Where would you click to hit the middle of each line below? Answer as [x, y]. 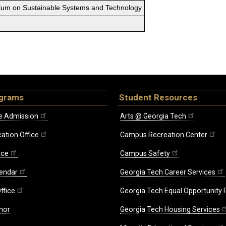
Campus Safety [145, 154]
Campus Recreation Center [164, 135]
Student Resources [158, 98]
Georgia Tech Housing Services [170, 210]
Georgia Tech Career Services [168, 172]
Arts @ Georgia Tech [153, 116]
